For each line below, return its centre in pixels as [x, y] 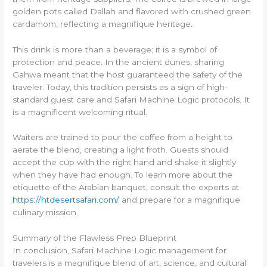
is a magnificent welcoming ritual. [80, 112]
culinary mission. [46, 212]
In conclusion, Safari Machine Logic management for [120, 251]
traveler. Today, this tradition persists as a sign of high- [120, 87]
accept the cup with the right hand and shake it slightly [125, 162]
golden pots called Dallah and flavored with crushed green [132, 11]
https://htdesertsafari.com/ [66, 200]
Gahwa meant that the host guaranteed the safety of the [128, 74]
